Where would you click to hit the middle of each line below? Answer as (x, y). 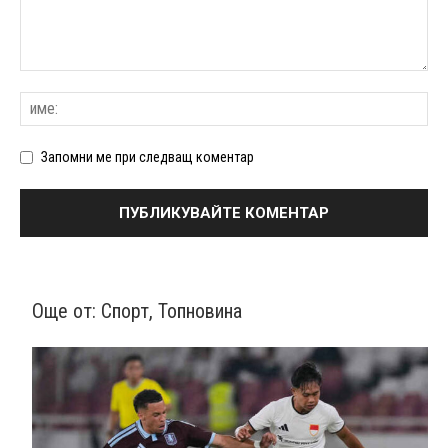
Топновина (200, 311)
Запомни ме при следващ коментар (147, 157)
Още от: (66, 311)
